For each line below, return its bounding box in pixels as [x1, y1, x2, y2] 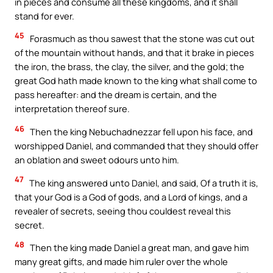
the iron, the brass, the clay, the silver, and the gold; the [15, 60, 244, 73]
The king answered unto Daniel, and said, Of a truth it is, [27, 176, 258, 189]
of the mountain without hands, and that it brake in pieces [15, 46, 254, 59]
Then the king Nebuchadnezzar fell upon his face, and [28, 126, 253, 138]
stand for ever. [15, 9, 74, 22]
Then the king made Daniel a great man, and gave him [28, 241, 249, 254]
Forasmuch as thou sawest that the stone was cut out [28, 32, 255, 45]
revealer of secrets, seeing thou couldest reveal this [15, 204, 231, 217]
